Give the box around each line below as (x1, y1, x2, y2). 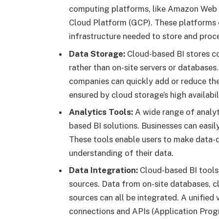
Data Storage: (69, 48, 125, 59)
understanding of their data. (69, 148, 174, 158)
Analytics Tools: (69, 107, 133, 117)
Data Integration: (69, 165, 138, 175)
